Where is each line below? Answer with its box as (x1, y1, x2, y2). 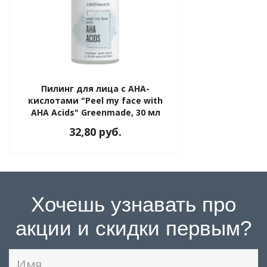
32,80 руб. (69, 125, 122, 139)
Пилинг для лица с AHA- (41, 83, 150, 94)
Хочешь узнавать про (31, 193, 236, 216)
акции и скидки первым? (15, 216, 252, 240)
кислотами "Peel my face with (28, 95, 163, 106)
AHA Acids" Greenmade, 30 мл (30, 107, 160, 118)
